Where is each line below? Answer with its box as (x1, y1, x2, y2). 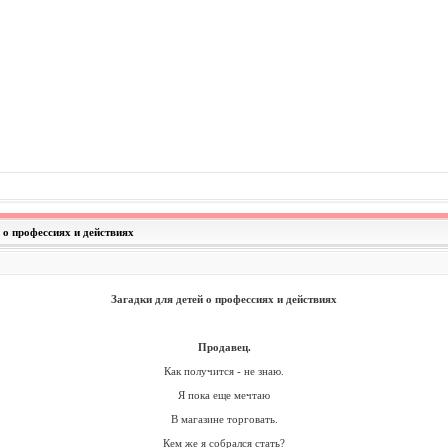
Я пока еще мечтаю (178, 389, 270, 401)
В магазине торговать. (170, 413, 278, 425)
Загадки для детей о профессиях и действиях (111, 293, 337, 305)
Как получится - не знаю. (164, 365, 284, 377)
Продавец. (197, 341, 251, 353)
